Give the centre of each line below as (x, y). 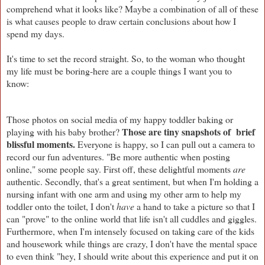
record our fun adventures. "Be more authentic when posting (118, 156)
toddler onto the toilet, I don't (60, 206)
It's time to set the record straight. (69, 58)
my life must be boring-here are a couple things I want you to (119, 70)
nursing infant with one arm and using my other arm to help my (124, 193)
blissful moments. (42, 144)
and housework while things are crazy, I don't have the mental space (132, 243)
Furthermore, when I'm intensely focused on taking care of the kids (130, 231)
